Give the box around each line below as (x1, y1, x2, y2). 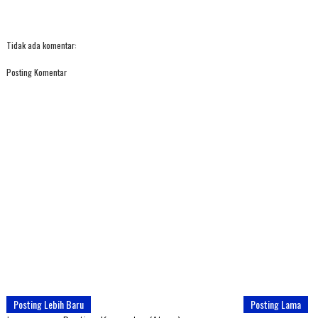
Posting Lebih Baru (13, 296, 84, 312)
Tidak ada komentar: (6, 38, 77, 51)
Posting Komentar (6, 65, 67, 78)
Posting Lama (251, 296, 302, 312)
